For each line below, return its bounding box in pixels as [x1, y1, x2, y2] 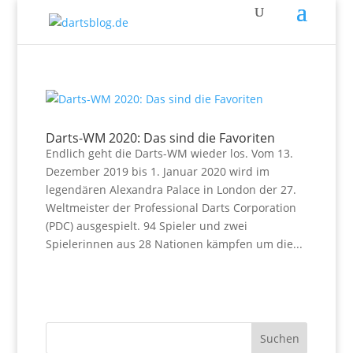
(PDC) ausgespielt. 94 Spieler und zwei [45, 218, 247, 233]
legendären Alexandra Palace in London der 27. [45, 182, 296, 197]
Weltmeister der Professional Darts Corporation [45, 200, 296, 215]
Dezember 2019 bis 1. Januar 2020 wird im [45, 164, 269, 179]
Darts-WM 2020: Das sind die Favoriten [45, 129, 275, 147]
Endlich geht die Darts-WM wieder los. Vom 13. [45, 146, 293, 161]
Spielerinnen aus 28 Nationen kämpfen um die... [45, 236, 303, 251]
